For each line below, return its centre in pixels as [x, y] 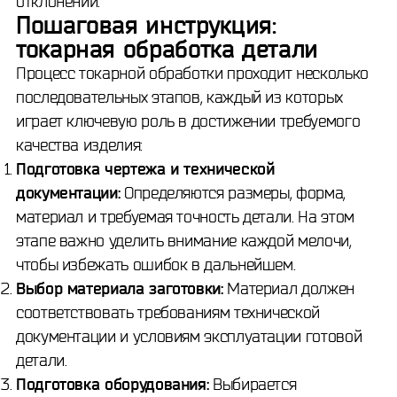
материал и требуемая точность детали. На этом [185, 216]
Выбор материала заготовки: [120, 288]
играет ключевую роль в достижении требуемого [188, 121]
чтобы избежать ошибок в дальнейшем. [156, 264]
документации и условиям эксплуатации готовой [189, 336]
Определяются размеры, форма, [233, 192]
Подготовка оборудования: [113, 384]
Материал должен [288, 288]
